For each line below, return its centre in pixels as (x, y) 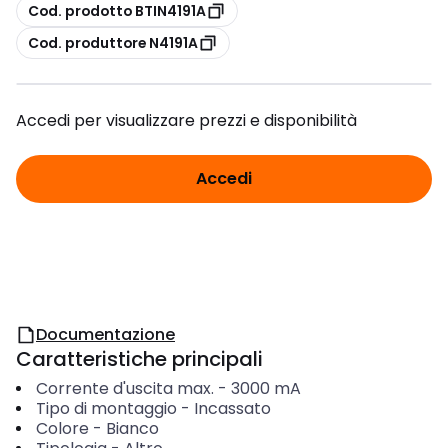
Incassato (232, 408)
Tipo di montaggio (106, 408)
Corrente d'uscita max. (124, 388)
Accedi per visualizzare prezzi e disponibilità (186, 120)
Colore (62, 428)
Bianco (132, 428)
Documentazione (105, 334)
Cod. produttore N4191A (113, 42)
